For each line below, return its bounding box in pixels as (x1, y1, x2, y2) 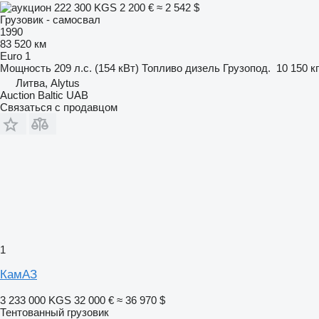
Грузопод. (223, 61, 271, 74)
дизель (185, 61, 220, 74)
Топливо (142, 61, 182, 74)
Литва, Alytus (16, 76, 80, 89)
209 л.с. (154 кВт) (54, 61, 139, 74)
